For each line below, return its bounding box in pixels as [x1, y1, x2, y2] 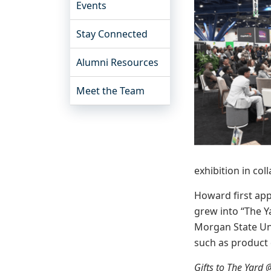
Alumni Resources [76, 56, 158, 69]
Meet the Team [76, 84, 145, 97]
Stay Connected [76, 27, 148, 41]
